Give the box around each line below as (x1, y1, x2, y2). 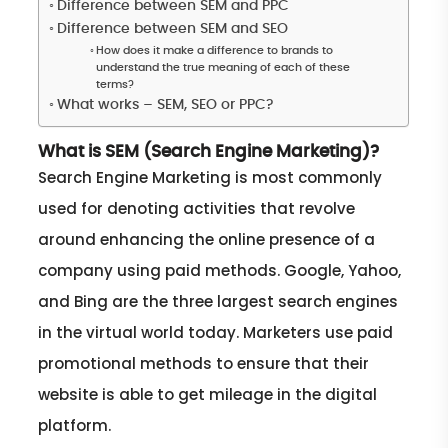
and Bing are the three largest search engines (38, 290, 399, 312)
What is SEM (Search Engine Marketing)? (38, 142, 380, 160)
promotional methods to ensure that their (38, 352, 370, 374)
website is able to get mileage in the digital (38, 383, 378, 405)
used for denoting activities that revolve (38, 197, 356, 219)
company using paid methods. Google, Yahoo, (38, 259, 402, 281)
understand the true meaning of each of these (96, 61, 350, 73)
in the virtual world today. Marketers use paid (38, 321, 394, 343)
